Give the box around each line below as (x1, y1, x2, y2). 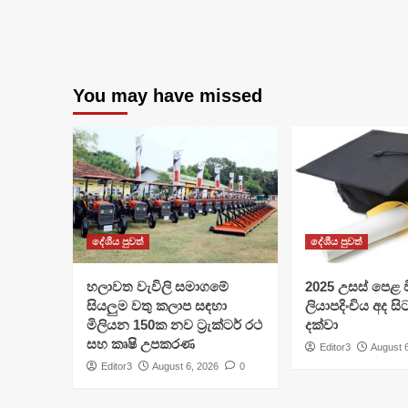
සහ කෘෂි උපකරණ (86, 336, 195, 352)
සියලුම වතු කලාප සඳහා (86, 298, 227, 313)
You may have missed (72, 86, 262, 106)
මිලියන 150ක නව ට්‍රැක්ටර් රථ (86, 317, 262, 332)
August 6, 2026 (151, 361, 219, 372)
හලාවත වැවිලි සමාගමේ (86, 279, 229, 294)
